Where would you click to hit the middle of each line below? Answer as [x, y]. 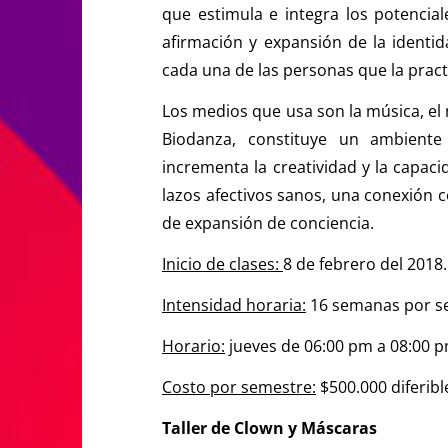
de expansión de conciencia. [268, 222]
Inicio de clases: [222, 263]
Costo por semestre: [239, 386]
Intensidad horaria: [234, 304]
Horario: [193, 345]
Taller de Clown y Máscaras [269, 427]
